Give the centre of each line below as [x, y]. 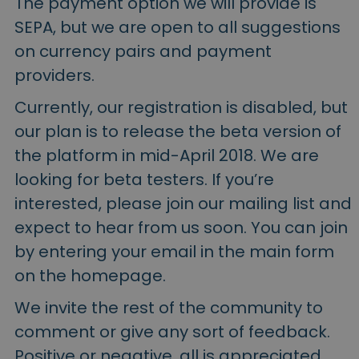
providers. [54, 75]
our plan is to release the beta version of [178, 131]
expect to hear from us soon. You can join [181, 227]
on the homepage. [90, 275]
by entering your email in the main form [174, 251]
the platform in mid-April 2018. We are [167, 155]
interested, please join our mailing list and [183, 203]
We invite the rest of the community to [169, 307]
